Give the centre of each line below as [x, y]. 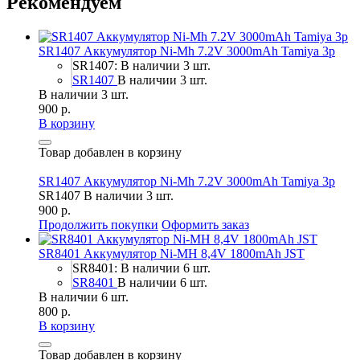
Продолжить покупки [98, 224]
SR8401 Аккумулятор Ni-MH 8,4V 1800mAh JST [172, 253]
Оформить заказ [205, 224]
